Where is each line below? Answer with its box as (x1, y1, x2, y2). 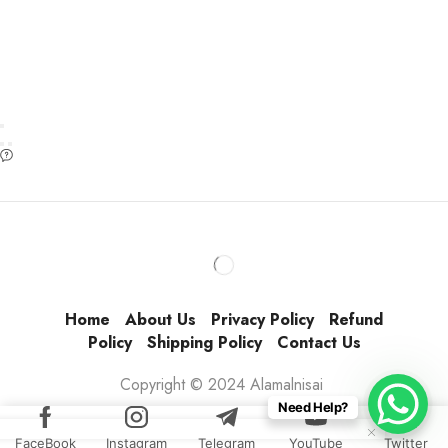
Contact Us (276, 331, 361, 355)
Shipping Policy (146, 331, 262, 355)
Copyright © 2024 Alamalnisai (120, 372, 328, 396)
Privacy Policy (211, 308, 314, 332)
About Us (125, 308, 196, 332)
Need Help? (277, 399, 348, 415)
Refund (329, 308, 383, 332)
